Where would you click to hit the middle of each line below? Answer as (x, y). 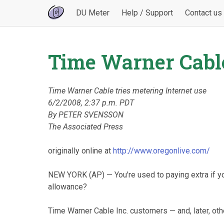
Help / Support (147, 13)
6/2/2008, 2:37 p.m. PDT (91, 103)
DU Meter (93, 13)
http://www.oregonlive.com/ (161, 151)
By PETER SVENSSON (86, 115)
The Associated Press (85, 127)
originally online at (80, 151)
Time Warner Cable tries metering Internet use (127, 91)
